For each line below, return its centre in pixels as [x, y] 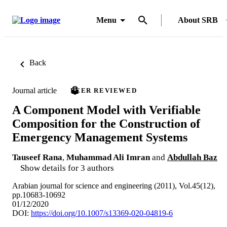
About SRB [198, 20]
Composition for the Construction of [106, 123]
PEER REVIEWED [104, 90]
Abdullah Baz [192, 157]
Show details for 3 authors [67, 168]
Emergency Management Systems [100, 137]
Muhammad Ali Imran [108, 157]
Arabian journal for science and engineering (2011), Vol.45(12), [114, 185]
